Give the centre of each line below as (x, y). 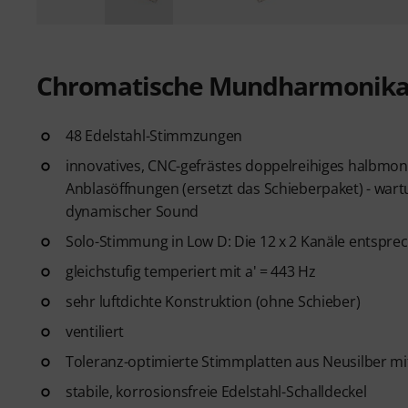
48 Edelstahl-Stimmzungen (154, 135)
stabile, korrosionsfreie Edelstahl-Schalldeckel (216, 391)
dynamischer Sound (133, 211)
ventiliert (95, 331)
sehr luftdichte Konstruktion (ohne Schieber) (213, 301)
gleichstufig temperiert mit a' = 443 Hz (191, 271)
